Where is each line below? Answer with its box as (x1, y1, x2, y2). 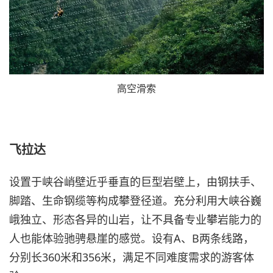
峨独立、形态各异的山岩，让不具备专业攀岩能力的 (9, 212, 261, 227)
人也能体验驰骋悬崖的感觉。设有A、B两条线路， (9, 231, 254, 246)
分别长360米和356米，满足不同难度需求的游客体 (9, 250, 254, 265)
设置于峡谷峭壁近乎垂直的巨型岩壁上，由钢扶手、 (9, 174, 261, 190)
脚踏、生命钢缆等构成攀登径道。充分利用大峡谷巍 (9, 193, 261, 208)
